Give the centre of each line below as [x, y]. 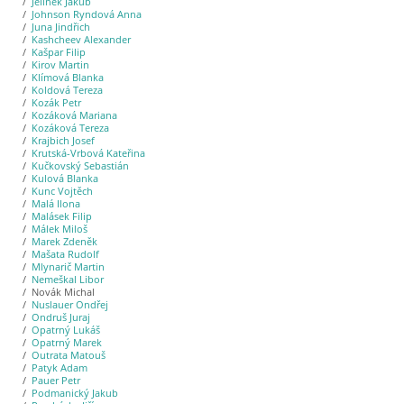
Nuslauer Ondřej [69, 305]
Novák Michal [63, 292]
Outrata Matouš [68, 355]
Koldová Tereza [67, 90]
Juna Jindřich [60, 27]
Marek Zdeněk [64, 242]
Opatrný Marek [66, 343]
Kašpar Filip [58, 52]
